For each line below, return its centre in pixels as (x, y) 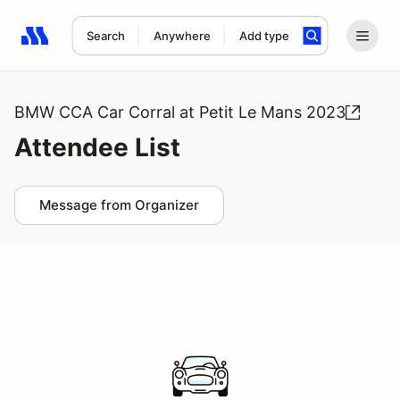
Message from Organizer (119, 205)
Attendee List (97, 147)
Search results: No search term (125, 46)
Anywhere (182, 36)
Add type (264, 36)
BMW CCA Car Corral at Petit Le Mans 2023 (180, 112)
